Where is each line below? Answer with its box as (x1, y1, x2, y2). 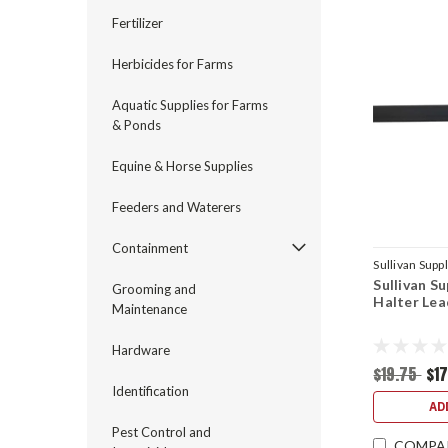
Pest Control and (112, 424, 211, 440)
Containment (112, 240, 188, 256)
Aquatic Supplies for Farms (112, 97, 268, 113)
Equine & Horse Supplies (112, 158, 253, 174)
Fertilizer (112, 15, 163, 31)
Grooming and (112, 281, 196, 297)
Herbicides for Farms (112, 56, 233, 72)
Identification (112, 383, 189, 399)
